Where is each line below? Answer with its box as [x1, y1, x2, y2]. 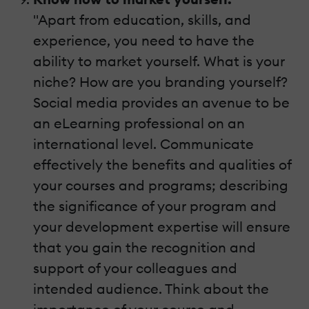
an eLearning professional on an [33, 114, 245, 132]
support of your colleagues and [33, 259, 237, 277]
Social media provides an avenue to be [33, 94, 290, 112]
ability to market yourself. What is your [33, 52, 285, 70]
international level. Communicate [33, 135, 254, 153]
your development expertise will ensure [33, 218, 290, 236]
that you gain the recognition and [33, 239, 256, 257]
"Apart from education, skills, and [33, 11, 251, 29]
